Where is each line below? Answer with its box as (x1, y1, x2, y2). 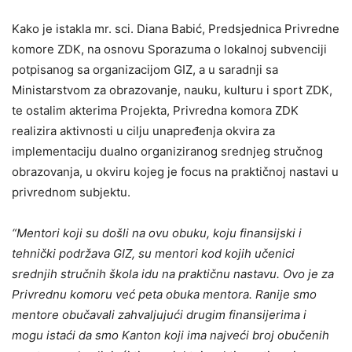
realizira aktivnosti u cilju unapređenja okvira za (12, 123, 275, 139)
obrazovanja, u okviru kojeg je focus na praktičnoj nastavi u (12, 164, 339, 180)
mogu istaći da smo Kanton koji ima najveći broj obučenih (12, 328, 329, 343)
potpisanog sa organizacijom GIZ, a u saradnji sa (12, 62, 278, 78)
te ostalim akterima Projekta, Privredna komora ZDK (12, 103, 299, 119)
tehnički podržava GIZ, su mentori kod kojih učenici (12, 246, 295, 262)
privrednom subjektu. (12, 185, 130, 200)
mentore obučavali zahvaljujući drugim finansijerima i (12, 307, 306, 323)
